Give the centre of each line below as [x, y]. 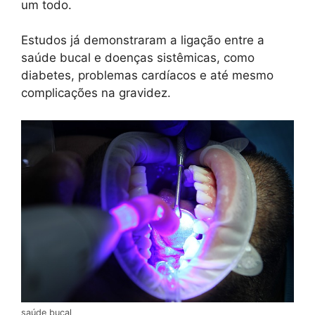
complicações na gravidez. [96, 93]
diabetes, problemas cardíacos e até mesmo [147, 76]
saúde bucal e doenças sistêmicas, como [138, 58]
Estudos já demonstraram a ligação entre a [143, 40]
